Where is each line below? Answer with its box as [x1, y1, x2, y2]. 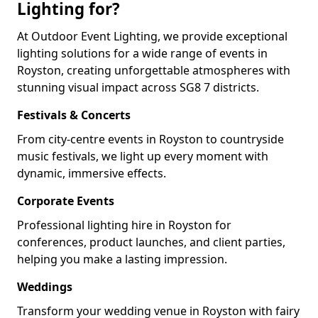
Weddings [17, 279, 72, 295]
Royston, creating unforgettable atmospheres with [17, 62, 290, 78]
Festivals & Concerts [17, 107, 131, 123]
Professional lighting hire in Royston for [17, 217, 231, 233]
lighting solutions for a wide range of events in [17, 45, 268, 61]
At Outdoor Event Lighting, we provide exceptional [17, 28, 287, 44]
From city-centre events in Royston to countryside [17, 131, 284, 147]
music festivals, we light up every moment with [17, 148, 268, 164]
